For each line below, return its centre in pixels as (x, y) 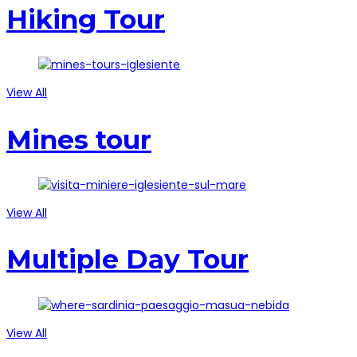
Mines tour (79, 139)
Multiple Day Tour (127, 259)
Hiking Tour (86, 19)
